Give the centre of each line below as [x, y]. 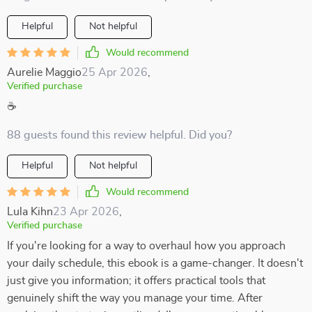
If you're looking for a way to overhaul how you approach [146, 246]
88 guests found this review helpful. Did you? [119, 135]
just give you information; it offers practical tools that [136, 281]
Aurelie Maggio [44, 72]
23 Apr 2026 [86, 212]
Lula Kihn [30, 212]
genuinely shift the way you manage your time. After [135, 298]
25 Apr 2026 [115, 72]
